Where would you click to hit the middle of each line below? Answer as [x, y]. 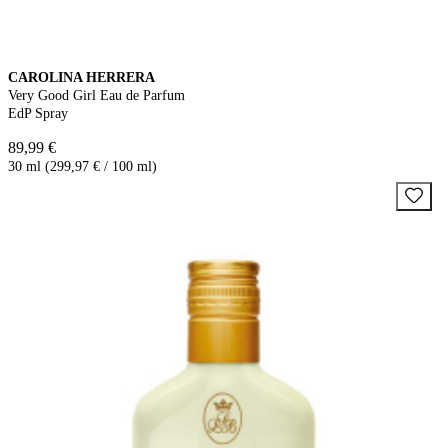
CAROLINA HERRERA [81, 77]
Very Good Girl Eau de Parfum [96, 95]
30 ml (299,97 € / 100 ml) [82, 166]
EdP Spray [38, 113]
